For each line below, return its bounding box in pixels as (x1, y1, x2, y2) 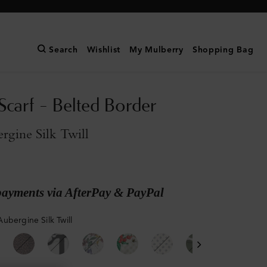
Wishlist (86, 45, 121, 55)
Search (49, 45, 78, 55)
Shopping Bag (192, 45, 254, 55)
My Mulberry (129, 45, 184, 55)
